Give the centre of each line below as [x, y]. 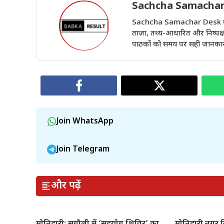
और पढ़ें [66, 186]
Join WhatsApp [85, 121]
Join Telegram [83, 149]
